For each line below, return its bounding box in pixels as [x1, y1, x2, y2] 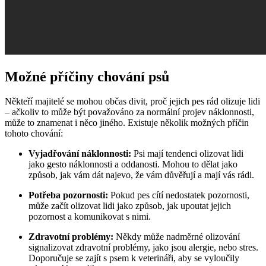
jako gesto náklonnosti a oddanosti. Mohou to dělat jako [28, 159, 237, 170]
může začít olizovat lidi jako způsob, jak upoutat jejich [28, 201, 231, 211]
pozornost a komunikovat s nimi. [28, 211, 151, 222]
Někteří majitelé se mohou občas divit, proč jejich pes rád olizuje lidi [5, 96, 260, 107]
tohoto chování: [5, 128, 63, 139]
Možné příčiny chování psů [5, 68, 169, 84]
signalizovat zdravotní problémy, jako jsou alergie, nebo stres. [28, 242, 258, 253]
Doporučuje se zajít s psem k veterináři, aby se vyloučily [28, 253, 239, 264]
